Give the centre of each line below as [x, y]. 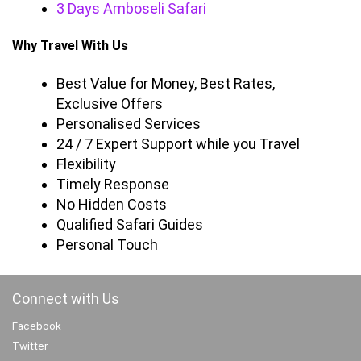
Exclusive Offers [110, 103]
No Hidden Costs [112, 204]
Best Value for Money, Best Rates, [166, 83]
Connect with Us [66, 298]
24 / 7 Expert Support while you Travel [178, 143]
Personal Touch [107, 244]
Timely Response [113, 184]
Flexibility [86, 164]
